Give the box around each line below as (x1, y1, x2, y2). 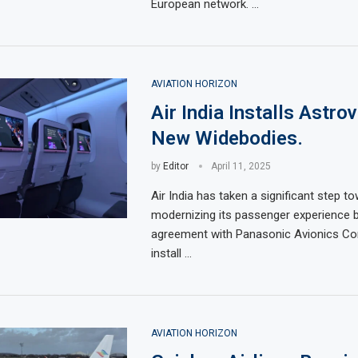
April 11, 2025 (210, 161, 271, 172)
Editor (162, 161, 189, 172)
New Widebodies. (150, 127, 303, 149)
